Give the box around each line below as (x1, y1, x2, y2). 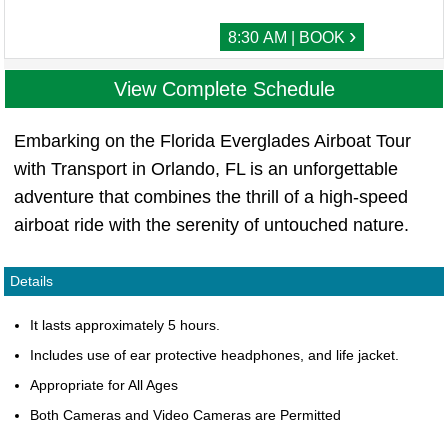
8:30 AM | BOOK (227, 29, 349, 47)
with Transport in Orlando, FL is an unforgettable (14, 159, 398, 180)
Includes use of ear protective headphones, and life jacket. (30, 347, 399, 364)
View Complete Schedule (113, 78, 335, 101)
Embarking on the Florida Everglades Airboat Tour (14, 131, 411, 152)
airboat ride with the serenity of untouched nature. (14, 215, 409, 236)
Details (10, 273, 53, 290)
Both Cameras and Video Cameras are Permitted (30, 407, 341, 424)
